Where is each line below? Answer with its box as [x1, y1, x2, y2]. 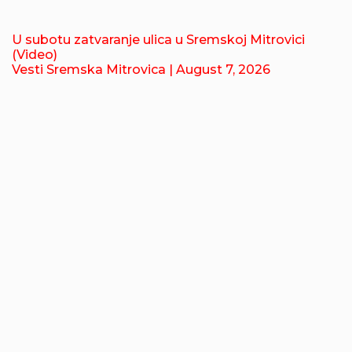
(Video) [12, 47, 57, 62]
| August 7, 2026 [169, 62, 270, 77]
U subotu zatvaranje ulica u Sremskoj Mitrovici [12, 32, 305, 47]
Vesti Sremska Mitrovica [12, 62, 169, 77]
